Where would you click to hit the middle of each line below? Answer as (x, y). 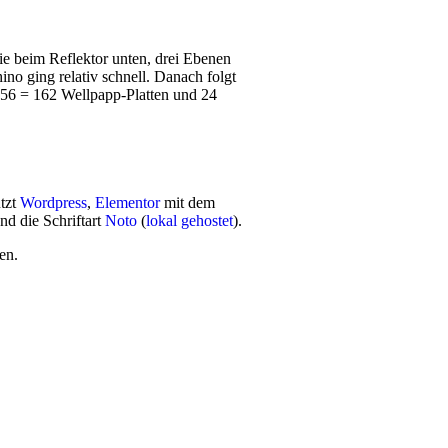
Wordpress (53, 203)
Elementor (127, 203)
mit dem (187, 203)
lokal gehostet (189, 221)
